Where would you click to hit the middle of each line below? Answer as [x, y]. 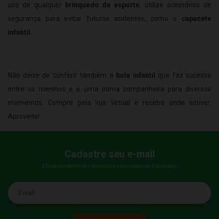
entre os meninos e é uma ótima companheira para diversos [109, 89]
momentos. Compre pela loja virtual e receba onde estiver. [109, 103]
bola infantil [136, 76]
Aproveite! [24, 117]
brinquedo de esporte [102, 5]
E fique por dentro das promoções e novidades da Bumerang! [109, 166]
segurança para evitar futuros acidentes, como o [95, 19]
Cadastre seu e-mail [109, 154]
